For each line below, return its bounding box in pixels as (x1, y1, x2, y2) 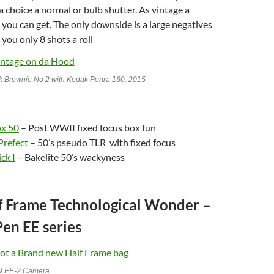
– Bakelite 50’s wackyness (15, 150, 125, 163)
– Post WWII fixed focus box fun (19, 121, 156, 133)
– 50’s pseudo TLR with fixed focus (28, 136, 176, 148)
